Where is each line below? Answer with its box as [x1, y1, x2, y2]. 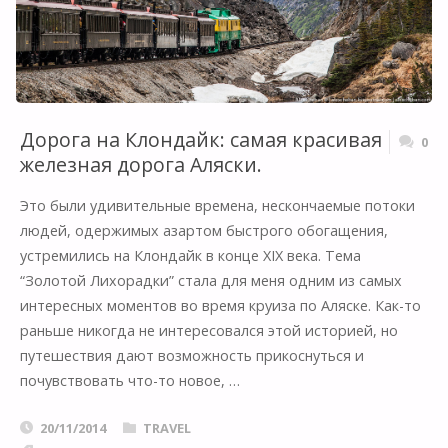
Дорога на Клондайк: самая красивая [19, 125, 382, 153]
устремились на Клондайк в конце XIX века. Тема [19, 246, 361, 266]
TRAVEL [142, 418, 191, 437]
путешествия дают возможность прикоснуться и [19, 346, 364, 366]
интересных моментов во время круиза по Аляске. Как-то [19, 296, 421, 316]
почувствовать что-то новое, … [19, 371, 240, 391]
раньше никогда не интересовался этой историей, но [19, 321, 398, 341]
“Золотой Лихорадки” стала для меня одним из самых [19, 271, 402, 291]
